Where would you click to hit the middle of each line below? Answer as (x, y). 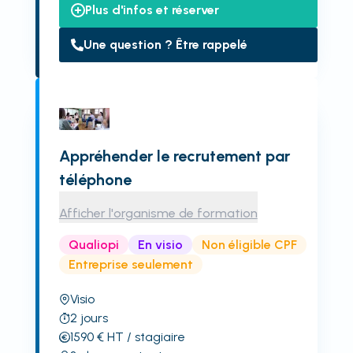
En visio (160, 244)
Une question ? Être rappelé (165, 45)
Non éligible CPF (249, 244)
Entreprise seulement (130, 264)
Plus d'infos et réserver (152, 10)
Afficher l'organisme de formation (158, 213)
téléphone (95, 180)
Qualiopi (93, 244)
